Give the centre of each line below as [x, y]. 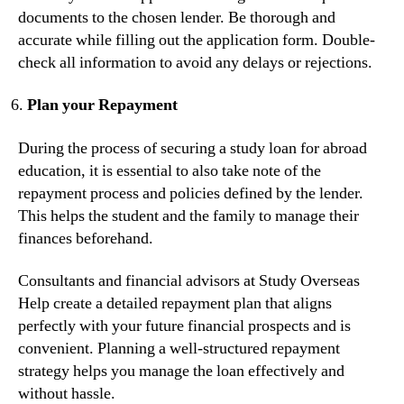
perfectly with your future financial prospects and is [184, 326]
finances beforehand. [86, 238]
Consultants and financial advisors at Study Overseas [189, 281]
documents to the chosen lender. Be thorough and [177, 17]
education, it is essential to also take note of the [170, 170]
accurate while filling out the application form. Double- [197, 40]
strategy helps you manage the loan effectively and [181, 372]
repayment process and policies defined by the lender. [191, 193]
